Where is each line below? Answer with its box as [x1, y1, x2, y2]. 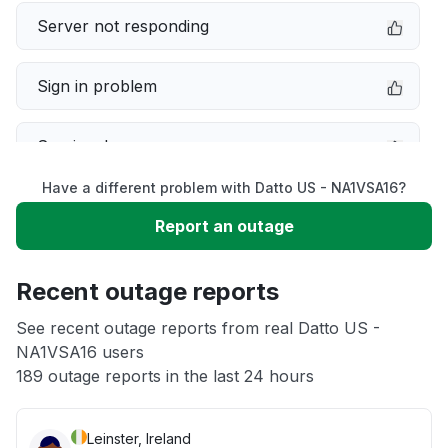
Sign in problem [37, 76, 157, 96]
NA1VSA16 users [16, 342, 144, 362]
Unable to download [37, 256, 191, 276]
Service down [37, 136, 141, 156]
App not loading [37, 316, 158, 336]
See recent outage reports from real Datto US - [16, 318, 380, 338]
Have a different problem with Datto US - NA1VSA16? [42, 179, 406, 196]
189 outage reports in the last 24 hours [16, 366, 314, 386]
